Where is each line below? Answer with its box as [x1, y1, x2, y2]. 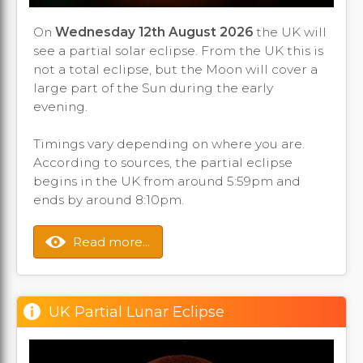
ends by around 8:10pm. [33, 191, 187, 207]
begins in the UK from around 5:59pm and [33, 173, 301, 189]
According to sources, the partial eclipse [33, 154, 293, 170]
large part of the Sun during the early [33, 79, 273, 96]
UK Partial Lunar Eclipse [49, 302, 224, 321]
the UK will [253, 23, 327, 40]
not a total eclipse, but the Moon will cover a [33, 61, 318, 77]
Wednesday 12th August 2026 [55, 23, 253, 40]
